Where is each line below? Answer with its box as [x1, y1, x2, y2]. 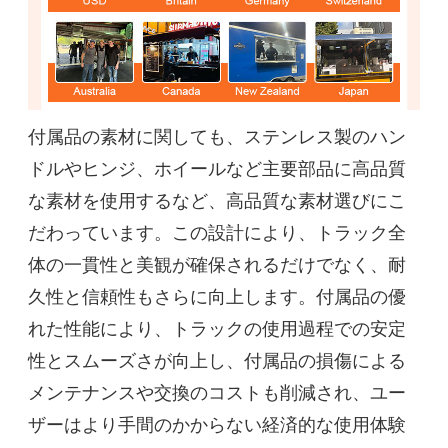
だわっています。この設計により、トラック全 [28, 219, 407, 244]
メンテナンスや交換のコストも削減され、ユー [28, 379, 407, 404]
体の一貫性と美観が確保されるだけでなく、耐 [28, 251, 407, 276]
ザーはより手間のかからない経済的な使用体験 [28, 411, 407, 436]
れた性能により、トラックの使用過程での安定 [28, 315, 407, 340]
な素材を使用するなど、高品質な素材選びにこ [28, 187, 407, 212]
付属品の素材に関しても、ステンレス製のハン [28, 123, 407, 148]
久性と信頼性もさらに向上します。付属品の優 [28, 283, 407, 308]
